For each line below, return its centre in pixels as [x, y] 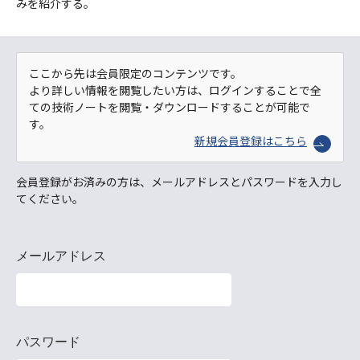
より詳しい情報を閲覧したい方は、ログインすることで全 [175, 90]
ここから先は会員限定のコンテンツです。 [135, 73]
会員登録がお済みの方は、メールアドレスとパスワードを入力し [179, 182]
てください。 [50, 198]
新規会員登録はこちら [251, 141]
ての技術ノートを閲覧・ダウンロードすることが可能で [170, 107]
